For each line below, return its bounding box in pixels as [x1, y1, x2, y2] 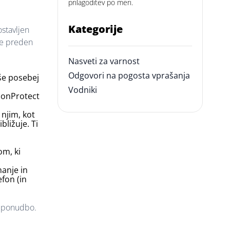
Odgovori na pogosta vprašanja [68, 70, 190, 81]
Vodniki [68, 84, 98, 95]
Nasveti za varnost [68, 55, 140, 67]
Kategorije [68, 22, 123, 36]
